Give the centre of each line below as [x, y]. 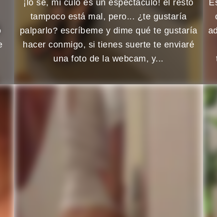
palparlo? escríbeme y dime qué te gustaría [108, 30]
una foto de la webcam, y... [108, 58]
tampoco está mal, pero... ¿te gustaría [108, 16]
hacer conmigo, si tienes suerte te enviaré [108, 44]
